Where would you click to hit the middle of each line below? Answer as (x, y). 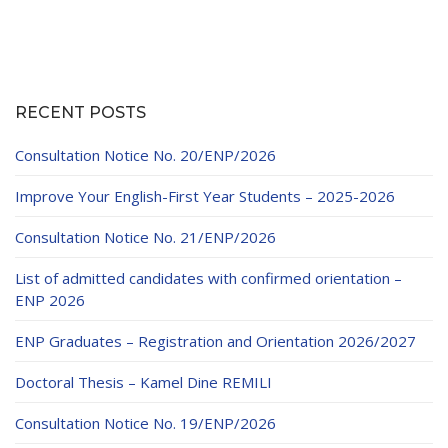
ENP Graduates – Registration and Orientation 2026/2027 (215, 341)
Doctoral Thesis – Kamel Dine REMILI (143, 382)
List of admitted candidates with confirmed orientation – (208, 278)
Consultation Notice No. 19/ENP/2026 (145, 423)
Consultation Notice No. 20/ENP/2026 (145, 155)
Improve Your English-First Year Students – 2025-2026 (205, 196)
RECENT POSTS (80, 113)
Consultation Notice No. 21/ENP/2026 (145, 237)
